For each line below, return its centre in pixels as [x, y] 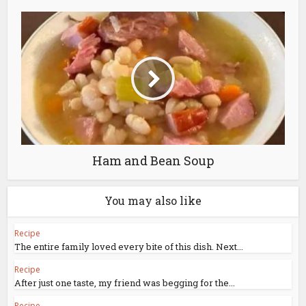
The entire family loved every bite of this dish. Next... [129, 247]
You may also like [153, 201]
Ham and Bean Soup [153, 161]
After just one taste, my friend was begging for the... [125, 283]
